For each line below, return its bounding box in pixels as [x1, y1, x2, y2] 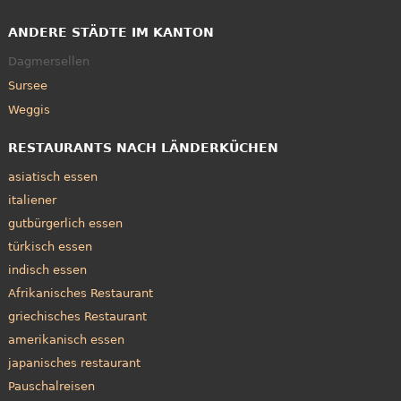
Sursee [7, 79, 47, 93]
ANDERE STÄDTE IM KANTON [7, 24, 214, 39]
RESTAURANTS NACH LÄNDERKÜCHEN [7, 140, 278, 155]
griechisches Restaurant [7, 309, 147, 323]
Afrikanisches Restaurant [7, 286, 153, 300]
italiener [7, 192, 56, 207]
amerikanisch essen [7, 332, 124, 346]
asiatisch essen [7, 169, 98, 183]
